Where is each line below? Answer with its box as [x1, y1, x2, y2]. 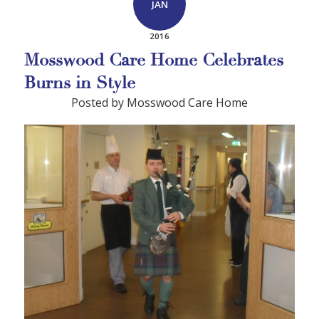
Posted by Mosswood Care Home [71, 95, 248, 110]
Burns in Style [24, 72, 136, 94]
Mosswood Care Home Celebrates [24, 49, 284, 71]
